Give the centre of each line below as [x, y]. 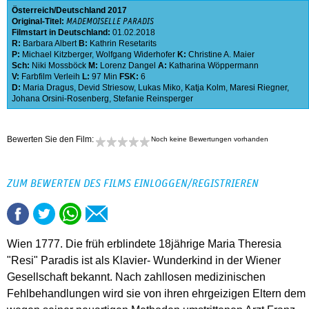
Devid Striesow [106, 88]
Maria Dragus [48, 88]
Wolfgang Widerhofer [136, 55]
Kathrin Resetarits [123, 44]
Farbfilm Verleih [51, 77]
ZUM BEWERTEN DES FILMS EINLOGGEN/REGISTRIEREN [133, 184]
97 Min [104, 77]
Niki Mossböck [59, 66]
